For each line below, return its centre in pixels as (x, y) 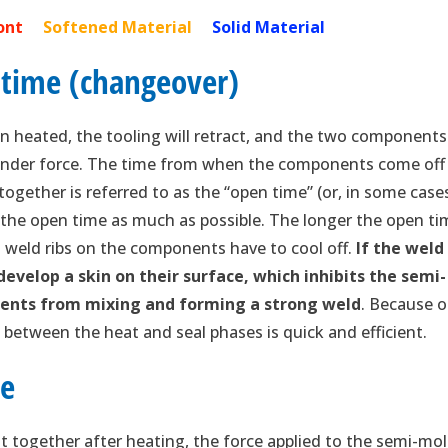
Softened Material (128, 27)
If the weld (400, 248)
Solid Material (269, 27)
